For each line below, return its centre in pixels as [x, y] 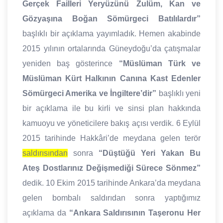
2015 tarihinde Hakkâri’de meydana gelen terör [111, 138]
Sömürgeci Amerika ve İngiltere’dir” [90, 94]
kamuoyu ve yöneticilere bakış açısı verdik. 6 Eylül [111, 123]
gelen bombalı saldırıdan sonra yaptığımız [111, 198]
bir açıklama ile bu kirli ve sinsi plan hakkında [111, 109]
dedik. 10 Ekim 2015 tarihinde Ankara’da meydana [111, 183]
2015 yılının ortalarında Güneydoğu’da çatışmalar [111, 49]
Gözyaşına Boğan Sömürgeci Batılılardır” [111, 19]
